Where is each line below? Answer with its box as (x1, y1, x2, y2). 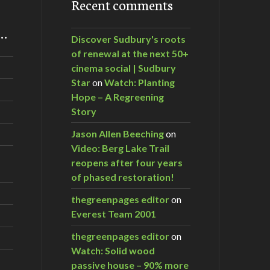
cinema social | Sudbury (71, 61, 176, 74)
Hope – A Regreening (71, 90, 164, 102)
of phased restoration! (71, 171, 174, 183)
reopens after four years (71, 156, 183, 168)
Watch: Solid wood (71, 244, 155, 256)
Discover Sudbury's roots (71, 33, 186, 45)
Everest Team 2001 (71, 207, 156, 219)
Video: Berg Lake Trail (71, 142, 169, 154)
